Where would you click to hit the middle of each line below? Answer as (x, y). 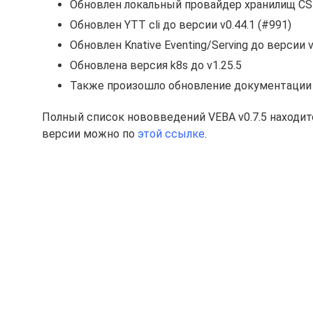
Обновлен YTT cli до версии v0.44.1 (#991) (181, 25)
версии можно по (90, 134)
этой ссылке (171, 134)
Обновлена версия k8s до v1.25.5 (156, 66)
